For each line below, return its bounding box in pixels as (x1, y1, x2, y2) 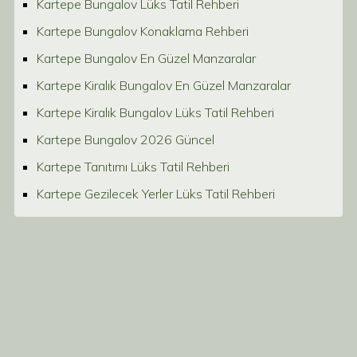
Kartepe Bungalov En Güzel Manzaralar (37, 50, 256, 66)
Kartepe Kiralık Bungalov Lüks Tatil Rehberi (37, 104, 274, 120)
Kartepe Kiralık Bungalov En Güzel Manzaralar (37, 77, 291, 93)
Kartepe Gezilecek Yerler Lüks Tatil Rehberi (37, 186, 275, 202)
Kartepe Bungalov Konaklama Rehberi (37, 23, 249, 39)
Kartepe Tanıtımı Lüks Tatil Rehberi (37, 159, 229, 175)
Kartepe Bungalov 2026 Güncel (37, 131, 214, 147)
